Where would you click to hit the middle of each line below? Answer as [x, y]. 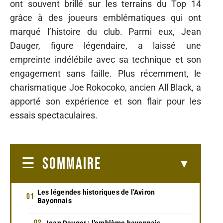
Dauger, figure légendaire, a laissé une [106, 46]
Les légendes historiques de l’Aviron [96, 192]
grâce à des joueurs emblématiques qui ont [106, 18]
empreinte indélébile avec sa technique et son [106, 59]
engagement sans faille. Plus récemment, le [106, 73]
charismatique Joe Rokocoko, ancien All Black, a [106, 87]
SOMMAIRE [72, 164]
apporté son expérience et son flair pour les [106, 101]
